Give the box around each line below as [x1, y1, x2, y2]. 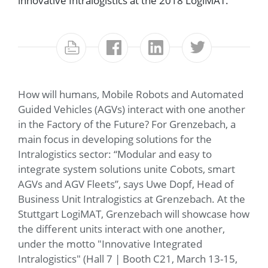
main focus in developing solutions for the [18, 132, 212, 146]
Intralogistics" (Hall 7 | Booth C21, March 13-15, [18, 252, 237, 266]
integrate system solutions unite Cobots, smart [18, 162, 235, 176]
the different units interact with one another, [18, 222, 225, 236]
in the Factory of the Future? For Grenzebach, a [18, 117, 236, 131]
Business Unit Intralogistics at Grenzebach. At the [18, 192, 245, 206]
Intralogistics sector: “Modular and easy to [18, 147, 212, 161]
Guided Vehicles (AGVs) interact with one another [18, 102, 245, 116]
